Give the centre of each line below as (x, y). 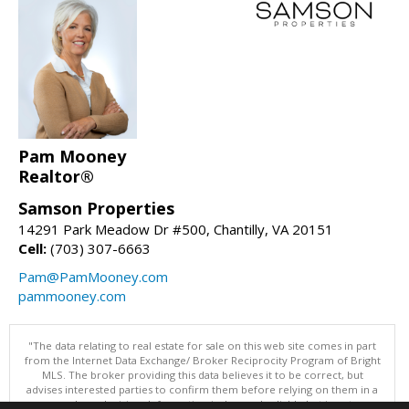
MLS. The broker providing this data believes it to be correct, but (202, 375)
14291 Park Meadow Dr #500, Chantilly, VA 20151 (176, 230)
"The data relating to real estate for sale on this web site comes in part (202, 346)
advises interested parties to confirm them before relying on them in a (202, 390)
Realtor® (56, 177)
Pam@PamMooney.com (93, 277)
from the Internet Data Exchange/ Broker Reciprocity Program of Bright (202, 361)
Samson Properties (96, 209)
